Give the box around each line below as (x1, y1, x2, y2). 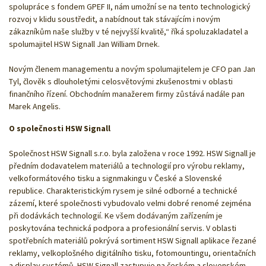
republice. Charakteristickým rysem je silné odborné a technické (9, 185, 237, 196)
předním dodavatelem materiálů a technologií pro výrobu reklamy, (9, 160, 245, 171)
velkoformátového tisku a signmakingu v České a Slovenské (9, 172, 222, 183)
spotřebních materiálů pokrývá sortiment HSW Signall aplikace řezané (9, 235, 256, 246)
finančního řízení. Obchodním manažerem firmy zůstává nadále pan (9, 88, 245, 99)
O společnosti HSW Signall (9, 122, 110, 134)
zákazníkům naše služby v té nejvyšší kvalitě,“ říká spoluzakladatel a (9, 26, 248, 37)
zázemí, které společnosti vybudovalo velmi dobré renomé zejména (9, 197, 251, 208)
